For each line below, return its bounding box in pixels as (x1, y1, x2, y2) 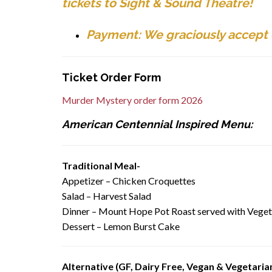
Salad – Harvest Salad (62, 189, 151, 202)
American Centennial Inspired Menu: (62, 117, 253, 131)
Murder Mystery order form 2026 (62, 93, 203, 106)
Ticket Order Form (62, 70, 161, 84)
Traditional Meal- (62, 159, 140, 171)
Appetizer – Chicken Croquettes (62, 174, 195, 186)
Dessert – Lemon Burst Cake (62, 220, 180, 232)
